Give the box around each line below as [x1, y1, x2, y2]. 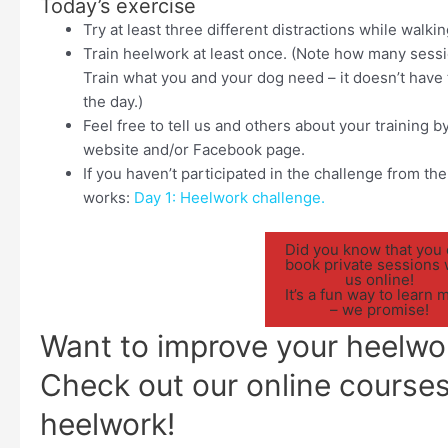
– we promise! [330, 300, 430, 320]
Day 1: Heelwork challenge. [133, 187, 325, 207]
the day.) [82, 91, 143, 111]
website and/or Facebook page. [82, 139, 305, 159]
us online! [345, 270, 415, 290]
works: [82, 187, 134, 207]
